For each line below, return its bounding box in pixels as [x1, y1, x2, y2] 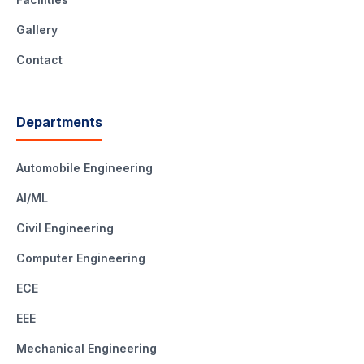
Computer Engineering [16, 250, 145, 265]
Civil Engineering [16, 220, 114, 235]
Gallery [16, 22, 58, 37]
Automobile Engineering [16, 160, 153, 175]
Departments [16, 113, 102, 130]
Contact [16, 52, 63, 67]
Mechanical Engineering [16, 340, 157, 355]
